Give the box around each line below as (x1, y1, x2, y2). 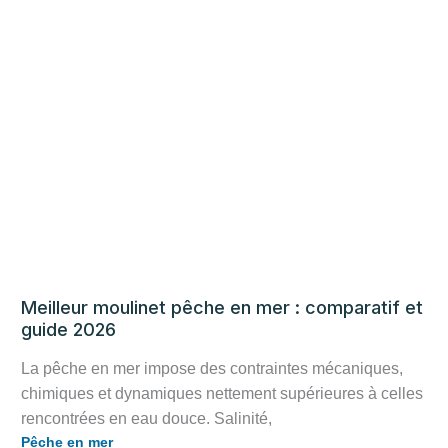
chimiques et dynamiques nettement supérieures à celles (21, 385, 423, 403)
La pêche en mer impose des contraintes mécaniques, (21, 360, 403, 378)
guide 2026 (21, 318, 116, 340)
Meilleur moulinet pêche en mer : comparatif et (21, 296, 423, 318)
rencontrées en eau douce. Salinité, (21, 410, 272, 428)
